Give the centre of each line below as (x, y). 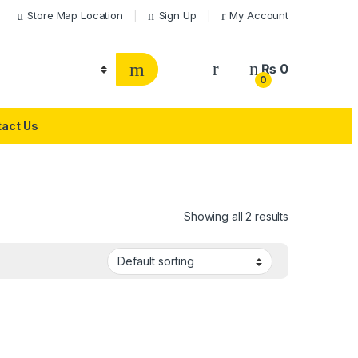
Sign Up (177, 15)
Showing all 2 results (236, 216)
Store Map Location (75, 15)
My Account (259, 15)
